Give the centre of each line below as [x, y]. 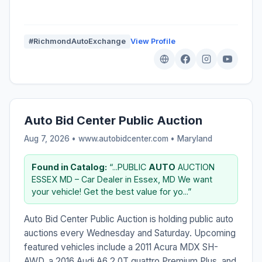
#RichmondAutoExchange [77, 41]
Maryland [195, 138]
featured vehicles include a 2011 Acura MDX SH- [121, 247]
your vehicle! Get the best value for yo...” [111, 191]
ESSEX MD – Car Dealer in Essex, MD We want [122, 179]
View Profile [153, 41]
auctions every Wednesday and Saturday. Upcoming [130, 233]
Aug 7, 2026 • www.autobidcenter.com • [101, 138]
